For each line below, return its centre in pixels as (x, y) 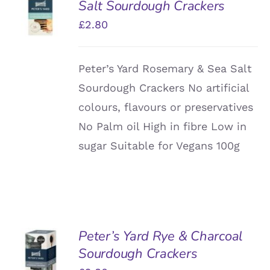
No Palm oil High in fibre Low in (163, 126)
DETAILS (39, 30)
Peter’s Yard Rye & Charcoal (161, 236)
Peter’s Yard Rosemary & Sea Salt (165, 68)
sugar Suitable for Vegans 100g (159, 145)
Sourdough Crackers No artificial (164, 87)
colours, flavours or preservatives (166, 107)
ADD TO (40, 240)
